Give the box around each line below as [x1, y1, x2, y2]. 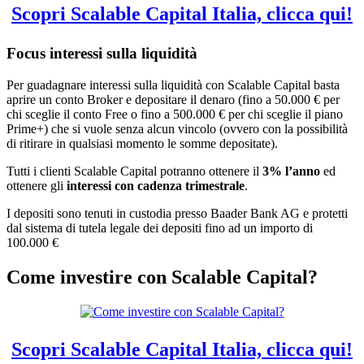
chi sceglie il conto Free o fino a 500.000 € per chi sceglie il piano [6, 106, 343, 121]
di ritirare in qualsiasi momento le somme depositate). [6, 136, 278, 150]
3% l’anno [262, 163, 320, 178]
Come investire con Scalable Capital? [6, 266, 318, 288]
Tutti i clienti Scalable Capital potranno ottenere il [6, 163, 262, 178]
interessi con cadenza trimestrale [67, 178, 245, 193]
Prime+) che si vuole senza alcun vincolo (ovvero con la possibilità [6, 121, 348, 136]
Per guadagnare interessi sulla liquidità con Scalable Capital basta [6, 77, 340, 92]
